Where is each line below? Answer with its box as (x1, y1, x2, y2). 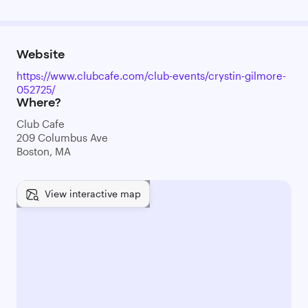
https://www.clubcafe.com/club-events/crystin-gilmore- (16, 69, 286, 82)
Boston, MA (16, 145, 71, 157)
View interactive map (45, 188, 141, 199)
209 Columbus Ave (16, 131, 108, 144)
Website (16, 50, 65, 60)
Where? (16, 98, 61, 109)
